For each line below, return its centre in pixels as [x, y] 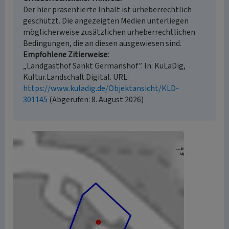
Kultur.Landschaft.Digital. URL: [76, 77]
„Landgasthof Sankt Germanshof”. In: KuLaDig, [104, 66]
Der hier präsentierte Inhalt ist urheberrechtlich [107, 10]
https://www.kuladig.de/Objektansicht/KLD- [101, 88]
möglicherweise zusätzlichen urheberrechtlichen [109, 32]
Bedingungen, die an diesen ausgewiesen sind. [102, 43]
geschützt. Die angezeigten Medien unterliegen [106, 21]
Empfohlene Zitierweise [65, 55]
